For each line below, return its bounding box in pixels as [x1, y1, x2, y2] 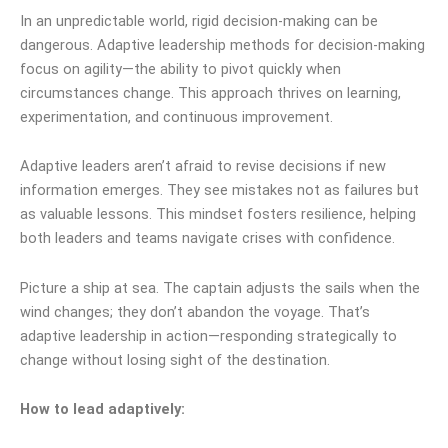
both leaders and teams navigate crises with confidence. [20, 229, 395, 248]
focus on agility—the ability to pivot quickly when [20, 59, 341, 78]
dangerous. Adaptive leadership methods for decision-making [20, 35, 425, 54]
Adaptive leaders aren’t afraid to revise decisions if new [20, 157, 386, 176]
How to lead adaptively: [20, 400, 185, 419]
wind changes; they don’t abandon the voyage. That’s [20, 302, 370, 321]
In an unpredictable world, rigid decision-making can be [20, 11, 378, 30]
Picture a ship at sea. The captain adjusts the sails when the [20, 278, 420, 297]
